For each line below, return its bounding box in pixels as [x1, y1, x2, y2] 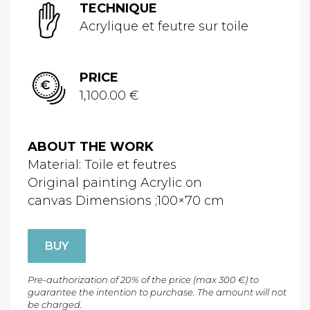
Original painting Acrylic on [28, 175, 202, 191]
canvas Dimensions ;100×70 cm [28, 193, 224, 209]
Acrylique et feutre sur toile [80, 19, 248, 35]
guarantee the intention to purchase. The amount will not [28, 286, 286, 298]
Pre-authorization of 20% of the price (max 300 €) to [28, 274, 259, 286]
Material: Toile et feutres [28, 157, 176, 173]
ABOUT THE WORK [28, 139, 154, 155]
